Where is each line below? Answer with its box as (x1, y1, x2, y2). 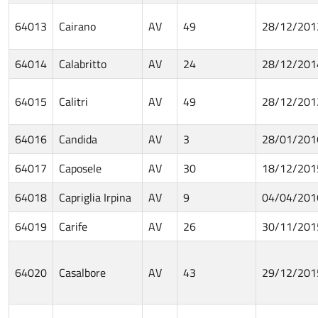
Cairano (59, 17, 96, 35)
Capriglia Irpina (59, 188, 131, 206)
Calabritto (59, 55, 106, 72)
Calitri (59, 92, 88, 110)
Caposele (59, 159, 102, 177)
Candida (59, 130, 97, 148)
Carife (59, 217, 87, 235)
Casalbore (59, 263, 106, 281)
